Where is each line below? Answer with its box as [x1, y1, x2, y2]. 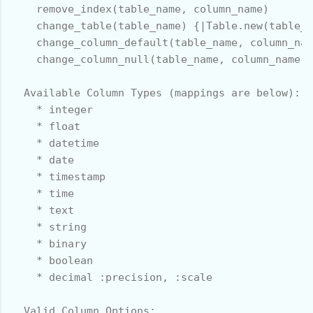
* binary [11, 237, 87, 250]
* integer [11, 103, 93, 116]
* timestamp [11, 170, 105, 183]
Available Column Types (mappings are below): [11, 86, 300, 99]
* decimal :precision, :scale [11, 270, 212, 284]
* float [11, 119, 80, 133]
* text [11, 203, 74, 217]
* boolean [11, 254, 93, 267]
